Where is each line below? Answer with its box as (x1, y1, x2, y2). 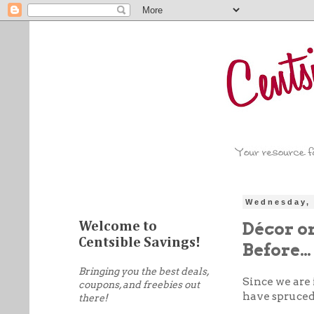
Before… (243, 240, 311, 260)
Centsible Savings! (78, 235, 200, 250)
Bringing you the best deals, (78, 266, 209, 277)
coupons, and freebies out (78, 279, 200, 290)
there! (78, 292, 108, 303)
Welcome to (78, 219, 157, 233)
